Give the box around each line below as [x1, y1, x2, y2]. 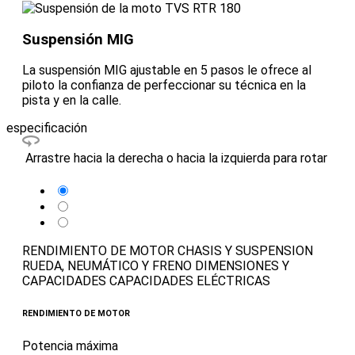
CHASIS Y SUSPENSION [177, 243, 313, 259]
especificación [6, 120, 87, 136]
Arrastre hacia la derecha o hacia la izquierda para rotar [25, 151, 327, 166]
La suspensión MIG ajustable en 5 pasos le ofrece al [22, 63, 311, 78]
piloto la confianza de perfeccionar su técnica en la [22, 78, 306, 94]
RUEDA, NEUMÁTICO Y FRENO [22, 258, 192, 274]
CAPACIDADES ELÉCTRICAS [109, 273, 270, 289]
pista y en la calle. [22, 93, 121, 109]
